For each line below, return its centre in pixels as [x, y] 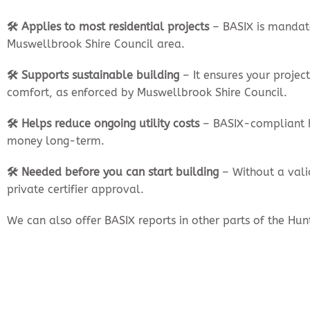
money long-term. [56, 141]
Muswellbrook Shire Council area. [96, 44]
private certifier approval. [75, 190]
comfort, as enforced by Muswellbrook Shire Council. [147, 93]
